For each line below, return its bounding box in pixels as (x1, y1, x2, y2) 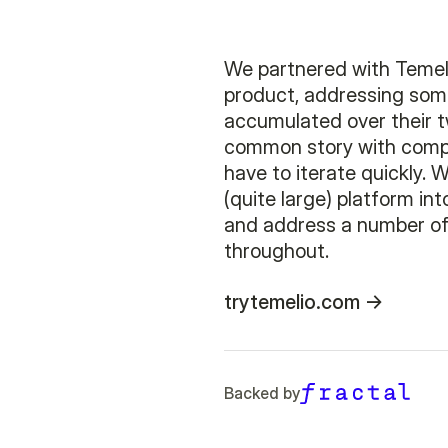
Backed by (224, 383, 300, 404)
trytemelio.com (224, 290, 360, 314)
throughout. (224, 239, 329, 263)
